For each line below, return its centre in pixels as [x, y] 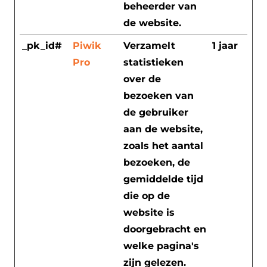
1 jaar [225, 45]
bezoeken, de [157, 162]
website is [149, 212]
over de [142, 79]
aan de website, [163, 129]
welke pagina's [161, 246]
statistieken [153, 62]
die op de [147, 195]
